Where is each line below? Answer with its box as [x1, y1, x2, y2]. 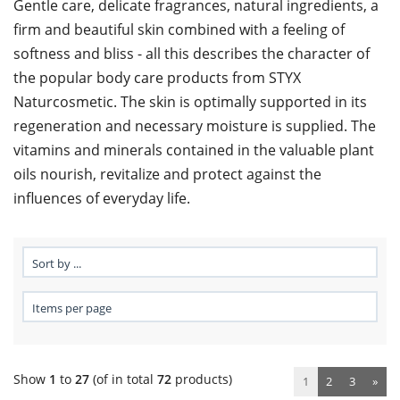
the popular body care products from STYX [13, 67, 301, 87]
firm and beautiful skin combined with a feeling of [13, 19, 345, 39]
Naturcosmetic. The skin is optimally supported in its [13, 91, 367, 112]
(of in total [89, 370, 157, 387]
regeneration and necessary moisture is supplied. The [13, 115, 376, 136]
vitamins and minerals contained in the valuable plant [13, 139, 374, 160]
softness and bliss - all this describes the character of [13, 43, 370, 63]
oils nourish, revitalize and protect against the [13, 163, 321, 184]
